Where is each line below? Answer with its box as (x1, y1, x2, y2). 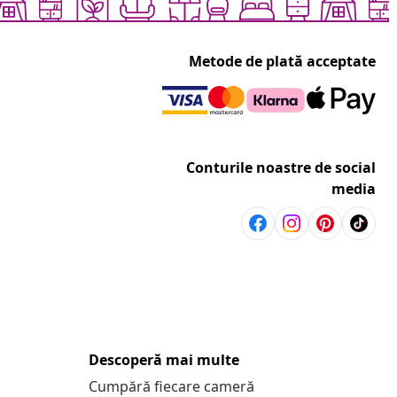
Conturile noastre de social (186, 158, 376, 178)
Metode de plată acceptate (189, 51, 376, 72)
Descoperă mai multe (89, 350, 239, 370)
